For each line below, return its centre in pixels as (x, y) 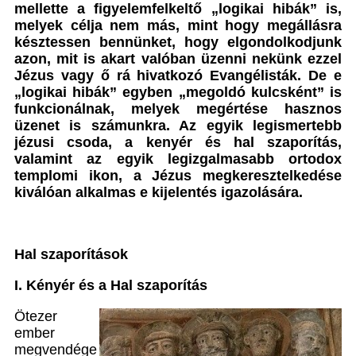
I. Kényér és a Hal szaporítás (115, 285)
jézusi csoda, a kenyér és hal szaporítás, (178, 142)
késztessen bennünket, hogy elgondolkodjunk (178, 42)
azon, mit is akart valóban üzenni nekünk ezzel (178, 59)
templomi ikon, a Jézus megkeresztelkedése (178, 176)
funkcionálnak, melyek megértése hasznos (178, 109)
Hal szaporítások (71, 254)
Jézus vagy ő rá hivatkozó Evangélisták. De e (178, 75)
